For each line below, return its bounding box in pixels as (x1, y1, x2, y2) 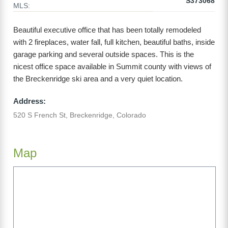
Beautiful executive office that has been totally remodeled (13, 25, 201, 35)
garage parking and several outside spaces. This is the (13, 50, 194, 59)
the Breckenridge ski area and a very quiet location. (13, 74, 183, 83)
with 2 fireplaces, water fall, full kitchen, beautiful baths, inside (13, 38, 215, 47)
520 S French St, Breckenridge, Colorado (13, 111, 146, 120)
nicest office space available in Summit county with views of (13, 62, 211, 71)
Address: (13, 96, 46, 105)
